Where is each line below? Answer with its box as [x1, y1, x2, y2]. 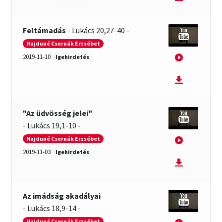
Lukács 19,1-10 [27, 120, 77, 131]
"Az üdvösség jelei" [23, 108, 93, 118]
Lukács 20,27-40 [72, 25, 125, 36]
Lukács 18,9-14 [27, 203, 77, 214]
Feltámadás [23, 25, 66, 36]
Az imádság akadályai [23, 191, 101, 201]
